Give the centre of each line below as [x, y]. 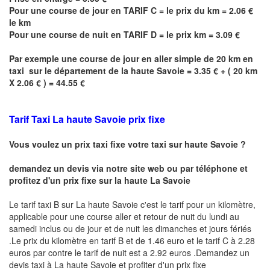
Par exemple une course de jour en [82, 58]
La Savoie [170, 180]
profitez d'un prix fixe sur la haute [80, 180]
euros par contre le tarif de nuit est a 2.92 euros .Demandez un [129, 252]
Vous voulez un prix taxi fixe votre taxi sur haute [110, 144]
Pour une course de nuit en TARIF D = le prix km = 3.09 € [126, 34]
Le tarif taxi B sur [42, 204]
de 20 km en [227, 58]
